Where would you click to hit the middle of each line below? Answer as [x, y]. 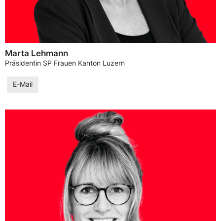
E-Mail [23, 84]
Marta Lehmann [37, 54]
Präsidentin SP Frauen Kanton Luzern [65, 63]
